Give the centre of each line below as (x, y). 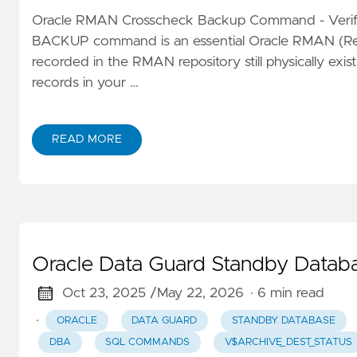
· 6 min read (287, 293)
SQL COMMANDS (148, 343)
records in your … (85, 82)
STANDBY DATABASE (283, 320)
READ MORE (87, 139)
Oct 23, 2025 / (109, 293)
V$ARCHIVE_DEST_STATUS (288, 343)
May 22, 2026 (200, 293)
